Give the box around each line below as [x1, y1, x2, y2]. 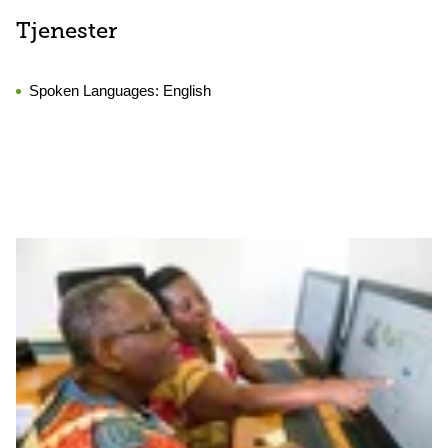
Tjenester [16, 21, 117, 44]
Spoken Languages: [29, 82, 163, 99]
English [163, 82, 211, 99]
